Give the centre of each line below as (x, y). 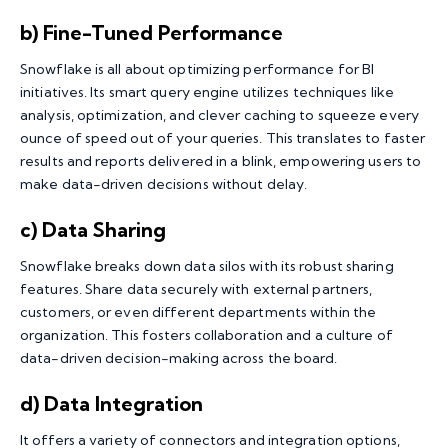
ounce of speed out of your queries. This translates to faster (223, 138)
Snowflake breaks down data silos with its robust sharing (207, 266)
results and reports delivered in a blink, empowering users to (221, 161)
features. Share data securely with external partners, (196, 289)
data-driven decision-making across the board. (179, 358)
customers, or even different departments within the (198, 312)
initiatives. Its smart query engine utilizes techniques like (207, 92)
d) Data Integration (111, 404)
